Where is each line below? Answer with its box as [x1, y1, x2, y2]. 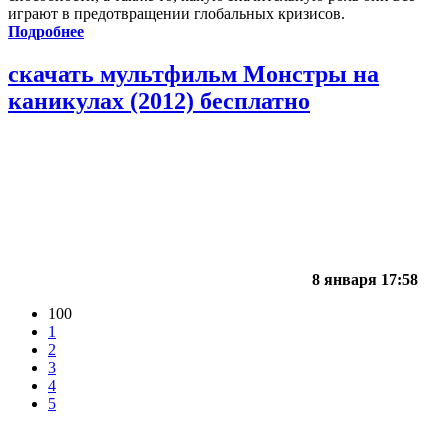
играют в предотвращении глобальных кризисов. [8, 5, 345, 23]
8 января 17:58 [312, 271, 418, 289]
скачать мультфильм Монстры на [8, 61, 379, 88]
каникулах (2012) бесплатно [8, 88, 310, 115]
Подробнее [8, 23, 84, 41]
